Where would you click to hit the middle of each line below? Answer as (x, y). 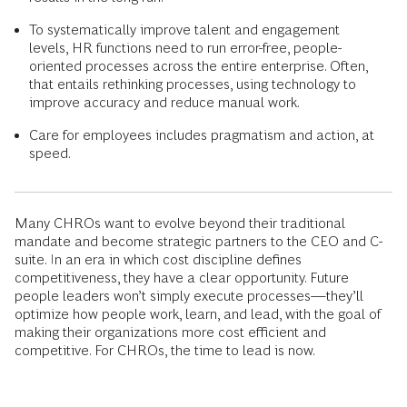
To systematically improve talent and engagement (184, 30)
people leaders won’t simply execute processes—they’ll (189, 296)
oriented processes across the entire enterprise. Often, (199, 66)
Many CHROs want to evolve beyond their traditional (180, 223)
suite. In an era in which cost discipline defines (158, 260)
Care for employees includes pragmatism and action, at (202, 135)
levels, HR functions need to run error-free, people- (185, 48)
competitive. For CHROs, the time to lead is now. (165, 351)
